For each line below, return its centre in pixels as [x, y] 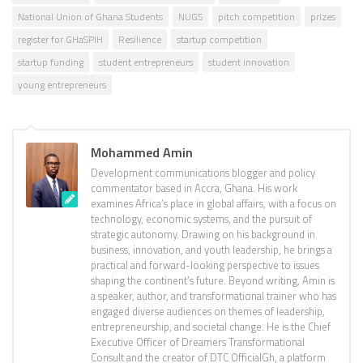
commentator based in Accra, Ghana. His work [194, 188]
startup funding [51, 62]
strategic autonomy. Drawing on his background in [203, 235]
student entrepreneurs [146, 62]
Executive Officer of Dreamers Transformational [198, 342]
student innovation [249, 62]
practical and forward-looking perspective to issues [205, 265]
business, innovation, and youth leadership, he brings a [211, 250]
